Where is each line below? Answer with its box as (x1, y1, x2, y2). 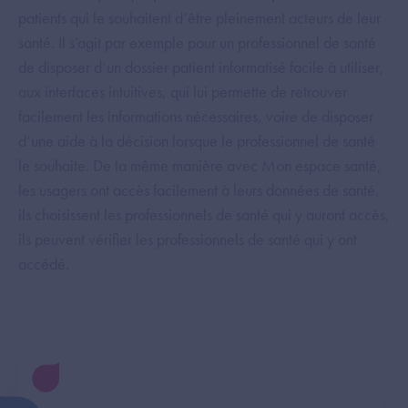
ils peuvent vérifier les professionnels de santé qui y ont (18, 228, 357, 250)
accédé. (18, 252, 69, 274)
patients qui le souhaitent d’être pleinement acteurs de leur (18, 6, 381, 28)
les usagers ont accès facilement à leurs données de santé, (18, 178, 380, 200)
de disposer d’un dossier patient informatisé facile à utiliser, (18, 56, 384, 77)
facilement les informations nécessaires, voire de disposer (18, 105, 373, 127)
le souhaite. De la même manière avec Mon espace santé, (18, 154, 382, 176)
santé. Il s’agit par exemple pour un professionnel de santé (18, 31, 376, 53)
